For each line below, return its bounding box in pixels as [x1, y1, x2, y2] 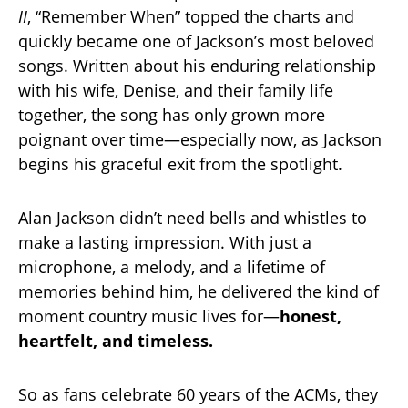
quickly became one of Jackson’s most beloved [18, 29, 374, 52]
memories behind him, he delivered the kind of [18, 280, 379, 302]
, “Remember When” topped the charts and [27, 5, 354, 27]
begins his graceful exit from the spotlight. [18, 152, 342, 175]
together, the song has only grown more [18, 103, 325, 126]
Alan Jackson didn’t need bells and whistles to [18, 206, 367, 229]
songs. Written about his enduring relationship [18, 54, 376, 76]
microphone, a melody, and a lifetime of [18, 255, 325, 278]
